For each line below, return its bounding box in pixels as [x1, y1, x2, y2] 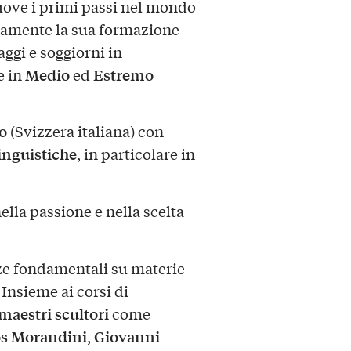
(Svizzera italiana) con [6, 121, 164, 142]
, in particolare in [76, 143, 195, 165]
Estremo [92, 63, 154, 85]
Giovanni [93, 325, 160, 348]
